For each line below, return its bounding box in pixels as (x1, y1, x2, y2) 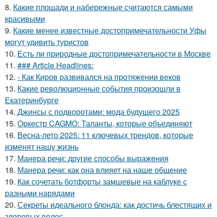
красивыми (5, 13, 45, 24)
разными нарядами (5, 187, 75, 199)
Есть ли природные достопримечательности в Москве (17, 47, 211, 59)
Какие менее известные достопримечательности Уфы (13, 24, 206, 36)
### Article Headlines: (17, 59, 93, 71)
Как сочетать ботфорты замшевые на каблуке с (17, 175, 187, 187)
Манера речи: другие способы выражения (17, 152, 169, 164)
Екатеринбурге (5, 94, 59, 106)
